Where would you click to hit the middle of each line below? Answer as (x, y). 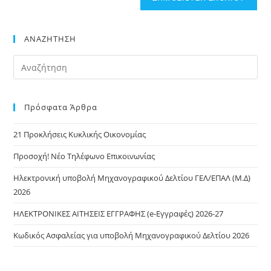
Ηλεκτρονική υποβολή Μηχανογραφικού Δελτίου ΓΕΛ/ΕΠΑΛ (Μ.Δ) (132, 178)
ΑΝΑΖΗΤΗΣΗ (51, 39)
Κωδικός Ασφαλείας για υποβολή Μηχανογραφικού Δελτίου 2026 (132, 235)
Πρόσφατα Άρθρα (61, 107)
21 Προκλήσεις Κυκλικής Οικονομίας (80, 134)
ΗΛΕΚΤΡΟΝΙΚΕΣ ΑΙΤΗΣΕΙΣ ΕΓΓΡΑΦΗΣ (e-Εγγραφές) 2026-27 (119, 214)
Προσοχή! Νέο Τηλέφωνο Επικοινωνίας (84, 156)
